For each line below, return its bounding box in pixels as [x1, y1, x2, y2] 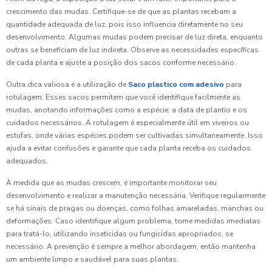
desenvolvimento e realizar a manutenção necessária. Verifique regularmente [6, 191, 265, 200]
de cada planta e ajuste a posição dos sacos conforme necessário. [6, 58, 236, 67]
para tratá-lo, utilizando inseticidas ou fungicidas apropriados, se [6, 229, 233, 239]
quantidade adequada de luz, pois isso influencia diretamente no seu [6, 19, 243, 29]
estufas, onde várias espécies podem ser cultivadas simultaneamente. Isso [6, 131, 263, 140]
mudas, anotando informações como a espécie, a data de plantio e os [6, 105, 247, 115]
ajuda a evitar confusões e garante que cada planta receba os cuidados [6, 143, 251, 153]
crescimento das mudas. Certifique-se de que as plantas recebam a [6, 7, 236, 16]
